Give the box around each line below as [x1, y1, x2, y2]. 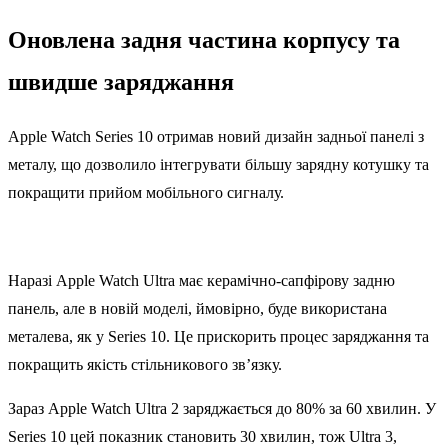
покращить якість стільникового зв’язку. [8, 356, 282, 374]
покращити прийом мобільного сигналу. [8, 184, 284, 202]
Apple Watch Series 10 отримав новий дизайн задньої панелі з [8, 128, 424, 146]
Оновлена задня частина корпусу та [8, 27, 400, 54]
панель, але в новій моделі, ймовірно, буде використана [8, 300, 387, 318]
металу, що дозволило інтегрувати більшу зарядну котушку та [8, 156, 429, 174]
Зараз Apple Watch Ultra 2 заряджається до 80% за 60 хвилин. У [8, 400, 436, 418]
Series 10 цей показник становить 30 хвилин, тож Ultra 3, [8, 428, 397, 446]
